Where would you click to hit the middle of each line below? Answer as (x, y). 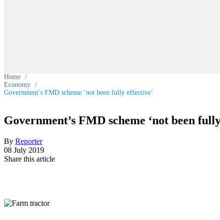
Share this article (29, 159)
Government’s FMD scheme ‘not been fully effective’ (79, 93)
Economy (17, 85)
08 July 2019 (24, 150)
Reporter (29, 141)
